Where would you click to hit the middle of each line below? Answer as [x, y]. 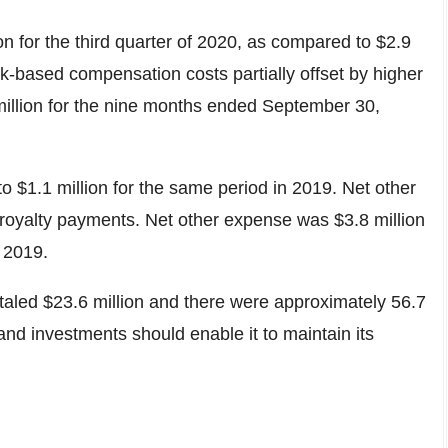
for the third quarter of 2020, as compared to [195, 42]
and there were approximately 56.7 [285, 302]
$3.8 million [379, 220]
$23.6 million [93, 302]
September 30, [321, 106]
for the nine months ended [152, 106]
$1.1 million [62, 188]
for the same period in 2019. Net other [262, 188]
